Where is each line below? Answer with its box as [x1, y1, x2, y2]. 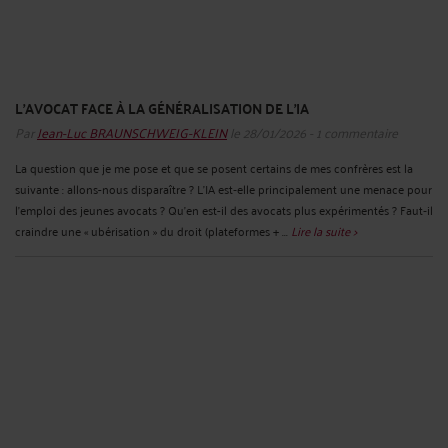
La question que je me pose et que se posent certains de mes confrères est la [15, 156, 413, 178]
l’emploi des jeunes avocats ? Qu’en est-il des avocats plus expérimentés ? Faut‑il [15, 198, 433, 220]
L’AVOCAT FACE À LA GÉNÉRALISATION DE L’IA [15, 95, 309, 122]
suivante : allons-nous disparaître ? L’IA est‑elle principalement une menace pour [15, 177, 432, 199]
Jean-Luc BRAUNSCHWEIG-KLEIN [37, 118, 227, 144]
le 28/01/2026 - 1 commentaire [227, 118, 398, 144]
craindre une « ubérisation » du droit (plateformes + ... [15, 219, 291, 241]
